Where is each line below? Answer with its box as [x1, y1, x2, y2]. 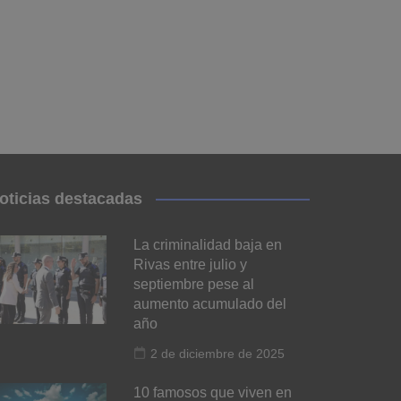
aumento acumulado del [132, 295, 286, 311]
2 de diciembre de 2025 [149, 346, 285, 361]
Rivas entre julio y [132, 256, 247, 272]
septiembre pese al [132, 276, 254, 292]
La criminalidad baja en [132, 236, 282, 252]
